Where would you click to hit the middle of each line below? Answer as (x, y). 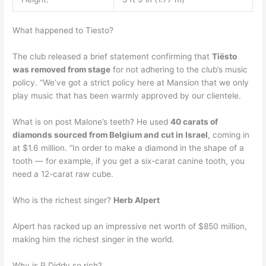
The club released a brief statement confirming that (113, 57)
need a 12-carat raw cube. (63, 174)
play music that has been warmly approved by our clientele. (127, 96)
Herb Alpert (137, 200)
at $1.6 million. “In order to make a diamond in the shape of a (129, 148)
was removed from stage (62, 70)
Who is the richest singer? (63, 200)
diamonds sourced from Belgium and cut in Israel (110, 135)
